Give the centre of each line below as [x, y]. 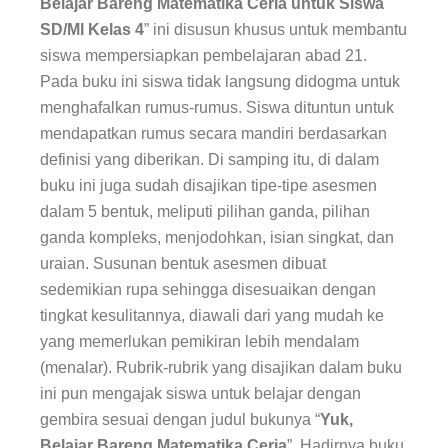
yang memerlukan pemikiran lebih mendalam [199, 342]
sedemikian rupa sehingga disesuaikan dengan [208, 290]
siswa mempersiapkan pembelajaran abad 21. [203, 56]
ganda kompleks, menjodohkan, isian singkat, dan [217, 238]
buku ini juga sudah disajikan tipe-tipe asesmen [208, 186]
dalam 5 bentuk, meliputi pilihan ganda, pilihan [205, 212]
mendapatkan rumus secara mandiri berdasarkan [213, 134]
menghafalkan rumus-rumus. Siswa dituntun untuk [217, 108]
